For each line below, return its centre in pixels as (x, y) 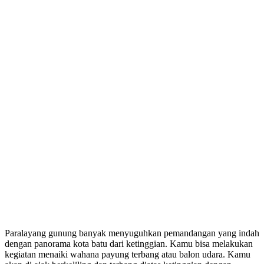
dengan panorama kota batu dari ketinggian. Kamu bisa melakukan (129, 243)
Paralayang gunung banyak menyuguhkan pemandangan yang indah (132, 233)
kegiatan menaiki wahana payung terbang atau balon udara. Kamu (128, 254)
